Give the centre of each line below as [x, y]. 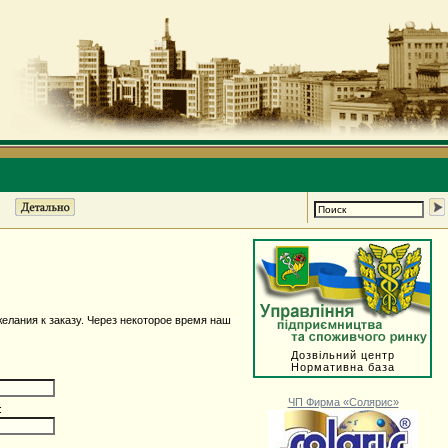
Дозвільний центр [342, 355]
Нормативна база [342, 367]
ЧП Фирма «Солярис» [343, 402]
